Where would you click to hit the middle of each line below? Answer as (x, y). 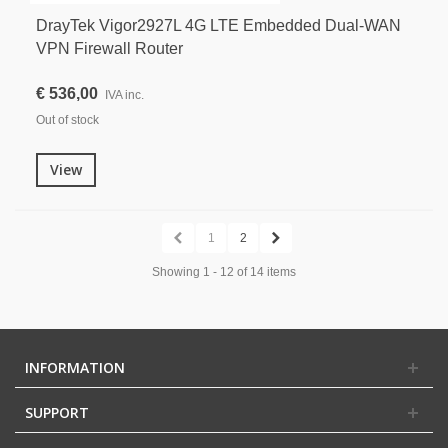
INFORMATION (75, 367)
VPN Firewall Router (109, 48)
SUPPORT (57, 412)
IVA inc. (124, 94)
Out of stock (67, 119)
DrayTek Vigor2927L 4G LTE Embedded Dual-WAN (218, 25)
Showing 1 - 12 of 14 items (224, 271)
